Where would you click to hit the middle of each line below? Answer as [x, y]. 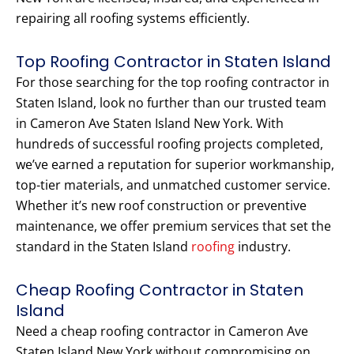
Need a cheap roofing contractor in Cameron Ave [162, 331]
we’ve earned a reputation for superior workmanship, [175, 165]
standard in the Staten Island [104, 247]
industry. [263, 247]
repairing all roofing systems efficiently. [133, 19]
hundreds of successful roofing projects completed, [169, 144]
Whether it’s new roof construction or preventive [161, 206]
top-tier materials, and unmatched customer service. [173, 185]
